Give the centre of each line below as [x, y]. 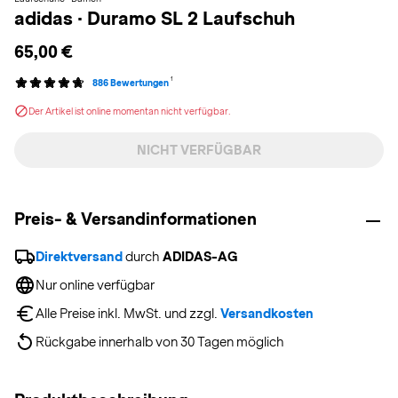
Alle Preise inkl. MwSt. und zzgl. [128, 314]
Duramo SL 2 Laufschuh [191, 18]
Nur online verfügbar [95, 285]
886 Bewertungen [130, 83]
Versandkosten [267, 314]
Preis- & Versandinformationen [135, 219]
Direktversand [79, 257]
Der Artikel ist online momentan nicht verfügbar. [130, 111]
